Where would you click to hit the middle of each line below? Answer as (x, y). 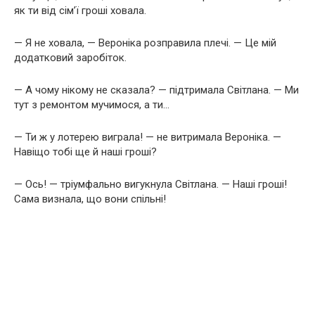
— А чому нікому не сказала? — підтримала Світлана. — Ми (156, 90)
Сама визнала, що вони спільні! (90, 199)
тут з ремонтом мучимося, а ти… (92, 104)
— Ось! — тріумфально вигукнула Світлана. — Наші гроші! (150, 184)
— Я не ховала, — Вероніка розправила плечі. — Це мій (145, 43)
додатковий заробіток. (70, 57)
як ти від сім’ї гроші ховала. (80, 10)
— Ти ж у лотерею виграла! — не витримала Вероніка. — (148, 137)
